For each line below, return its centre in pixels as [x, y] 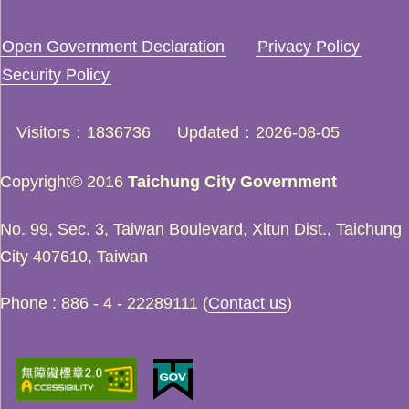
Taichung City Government [232, 181]
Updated [208, 132]
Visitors [43, 132]
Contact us [247, 304]
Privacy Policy [309, 46]
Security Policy [56, 74]
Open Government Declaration [113, 46]
